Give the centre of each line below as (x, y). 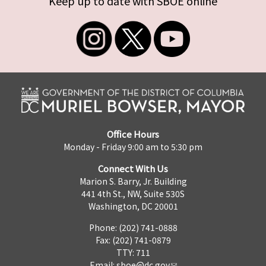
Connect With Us (133, 169)
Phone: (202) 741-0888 (133, 228)
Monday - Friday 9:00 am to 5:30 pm (133, 147)
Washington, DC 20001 (133, 206)
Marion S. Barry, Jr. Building (133, 181)
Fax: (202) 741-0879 (133, 240)
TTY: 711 (133, 253)
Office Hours (133, 134)
